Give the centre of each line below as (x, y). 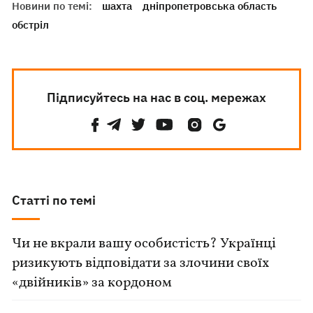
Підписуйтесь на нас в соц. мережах (156, 97)
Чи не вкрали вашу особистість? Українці (144, 244)
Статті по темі (54, 200)
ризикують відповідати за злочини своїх (141, 263)
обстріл (31, 25)
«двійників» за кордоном (92, 283)
